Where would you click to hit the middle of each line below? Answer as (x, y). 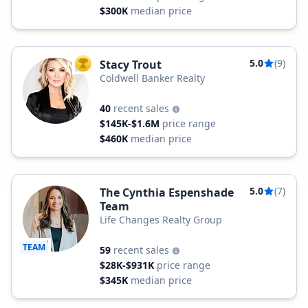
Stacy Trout (131, 65)
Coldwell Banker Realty (152, 78)
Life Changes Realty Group (161, 220)
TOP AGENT (106, 66)
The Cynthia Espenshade (167, 192)
